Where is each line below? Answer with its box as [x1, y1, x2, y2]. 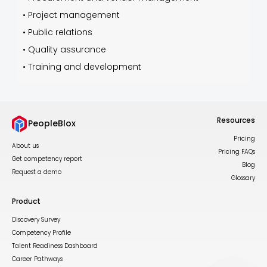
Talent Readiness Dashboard [12, 241, 98, 250]
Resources [217, 115, 255, 125]
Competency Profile [12, 228, 71, 237]
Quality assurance [28, 44, 106, 55]
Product [12, 196, 41, 206]
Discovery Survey [12, 215, 60, 224]
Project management [28, 9, 120, 21]
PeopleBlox [28, 117, 76, 130]
